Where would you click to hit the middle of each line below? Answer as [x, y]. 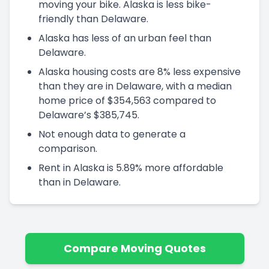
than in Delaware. [80, 182]
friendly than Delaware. [93, 19]
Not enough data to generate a [112, 134]
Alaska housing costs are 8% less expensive [140, 71]
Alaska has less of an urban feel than [125, 38]
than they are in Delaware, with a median [135, 86]
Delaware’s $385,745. [89, 115]
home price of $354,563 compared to [127, 100]
